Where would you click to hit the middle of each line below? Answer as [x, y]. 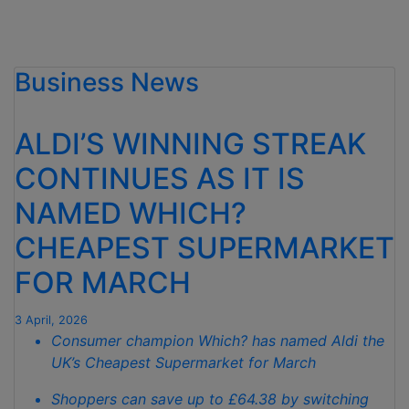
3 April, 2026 [51, 320]
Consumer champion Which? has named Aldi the [218, 341]
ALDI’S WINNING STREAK [190, 144]
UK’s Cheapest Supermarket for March [184, 363]
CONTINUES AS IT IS [160, 179]
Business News [107, 83]
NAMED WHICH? [131, 214]
